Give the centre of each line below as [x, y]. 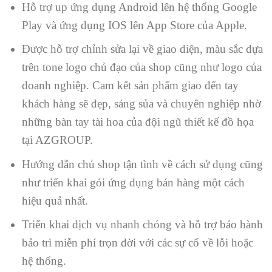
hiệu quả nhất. [55, 200]
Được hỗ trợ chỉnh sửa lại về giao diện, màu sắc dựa [142, 49]
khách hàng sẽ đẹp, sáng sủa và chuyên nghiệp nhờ [141, 104]
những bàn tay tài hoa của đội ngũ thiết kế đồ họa [138, 122]
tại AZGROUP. [57, 140]
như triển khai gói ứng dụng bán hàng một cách [133, 182]
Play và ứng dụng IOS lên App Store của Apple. [134, 25]
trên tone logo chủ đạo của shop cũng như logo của [141, 67]
